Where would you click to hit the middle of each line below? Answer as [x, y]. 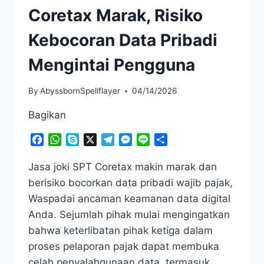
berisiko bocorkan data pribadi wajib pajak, [131, 183]
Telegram [135, 140]
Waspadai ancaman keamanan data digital [129, 199]
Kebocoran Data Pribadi [123, 40]
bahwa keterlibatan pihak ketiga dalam [121, 231]
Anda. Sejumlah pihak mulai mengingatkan [129, 215]
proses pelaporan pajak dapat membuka [124, 247]
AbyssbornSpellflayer [80, 91]
